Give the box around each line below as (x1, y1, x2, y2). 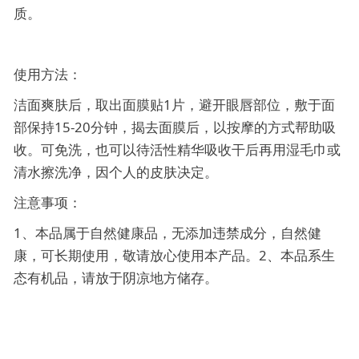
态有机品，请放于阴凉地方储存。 (13, 268, 218, 287)
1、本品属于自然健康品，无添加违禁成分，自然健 (13, 223, 321, 242)
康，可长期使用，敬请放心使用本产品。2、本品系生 (13, 245, 335, 264)
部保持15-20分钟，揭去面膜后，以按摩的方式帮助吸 (13, 117, 336, 136)
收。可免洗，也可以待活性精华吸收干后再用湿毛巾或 (13, 139, 341, 159)
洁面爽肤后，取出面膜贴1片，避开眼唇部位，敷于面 (13, 95, 335, 114)
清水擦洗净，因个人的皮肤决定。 (13, 162, 218, 181)
